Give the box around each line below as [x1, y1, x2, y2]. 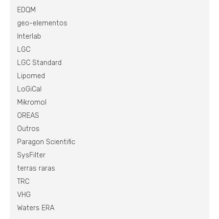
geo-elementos [17, 19, 67, 27]
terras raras [17, 164, 55, 173]
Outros [17, 125, 40, 133]
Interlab [17, 32, 41, 41]
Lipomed [17, 72, 45, 80]
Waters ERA [17, 204, 54, 212]
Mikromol [17, 98, 46, 107]
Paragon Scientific [17, 138, 75, 146]
